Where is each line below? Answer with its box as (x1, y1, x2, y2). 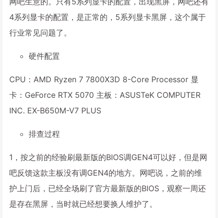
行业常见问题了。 (9, 28, 72, 37)
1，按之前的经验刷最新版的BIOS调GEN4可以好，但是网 (9, 152, 207, 162)
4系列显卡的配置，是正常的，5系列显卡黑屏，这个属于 (9, 12, 206, 22)
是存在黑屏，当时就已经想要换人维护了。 (9, 199, 157, 209)
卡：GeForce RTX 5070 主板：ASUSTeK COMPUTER (9, 90, 200, 100)
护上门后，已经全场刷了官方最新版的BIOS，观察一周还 (9, 183, 206, 193)
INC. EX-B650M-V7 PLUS (9, 106, 101, 115)
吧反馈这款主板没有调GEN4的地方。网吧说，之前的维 (9, 168, 202, 178)
